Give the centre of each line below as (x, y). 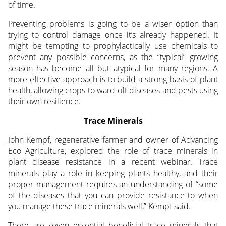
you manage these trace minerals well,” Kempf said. (99, 206)
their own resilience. (44, 101)
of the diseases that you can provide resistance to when (113, 195)
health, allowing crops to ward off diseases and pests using (113, 90)
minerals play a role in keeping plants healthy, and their (113, 173)
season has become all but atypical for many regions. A (113, 68)
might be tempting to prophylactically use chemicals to (113, 46)
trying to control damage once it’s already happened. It (113, 35)
